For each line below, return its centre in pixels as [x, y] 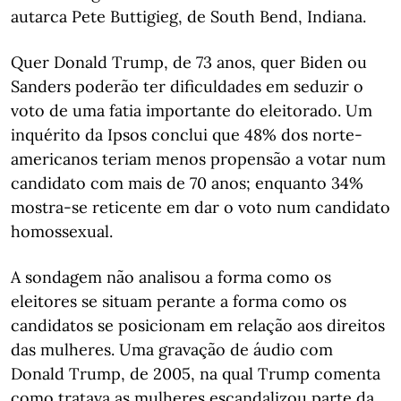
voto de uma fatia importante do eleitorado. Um [192, 111]
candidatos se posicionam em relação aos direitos [198, 325]
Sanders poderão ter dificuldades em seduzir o [187, 86]
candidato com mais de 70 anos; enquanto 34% [187, 183]
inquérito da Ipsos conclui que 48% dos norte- [187, 135]
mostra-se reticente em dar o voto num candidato [200, 207]
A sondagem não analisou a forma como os [171, 277]
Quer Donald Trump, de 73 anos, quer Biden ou [189, 62]
